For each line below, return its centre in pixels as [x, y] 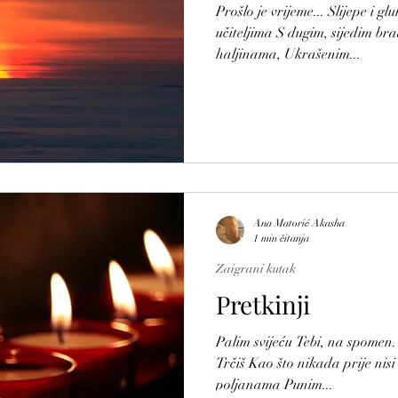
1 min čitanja [281, 238]
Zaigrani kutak [256, 269]
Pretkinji [263, 304]
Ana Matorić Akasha [299, 223]
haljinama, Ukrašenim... [288, 54]
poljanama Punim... [275, 385]
